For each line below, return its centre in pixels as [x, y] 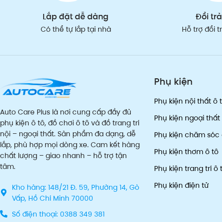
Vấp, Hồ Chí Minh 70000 [52, 198]
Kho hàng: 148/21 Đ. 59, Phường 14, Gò [75, 187]
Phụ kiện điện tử [181, 186]
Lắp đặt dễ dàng [76, 17]
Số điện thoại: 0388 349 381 [58, 214]
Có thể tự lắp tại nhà [76, 29]
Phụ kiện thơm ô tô [186, 152]
